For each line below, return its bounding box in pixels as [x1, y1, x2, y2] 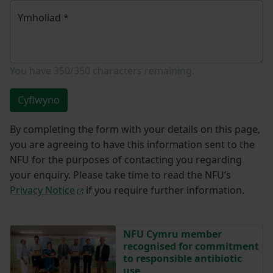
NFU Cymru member [122, 227, 222, 241]
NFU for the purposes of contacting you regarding [10, 152, 242, 166]
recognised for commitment [122, 239, 259, 253]
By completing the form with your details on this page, [10, 122, 260, 136]
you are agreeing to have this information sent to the [10, 137, 255, 151]
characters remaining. [90, 63, 194, 77]
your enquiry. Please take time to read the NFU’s [10, 168, 231, 182]
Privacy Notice [10, 183, 75, 197]
